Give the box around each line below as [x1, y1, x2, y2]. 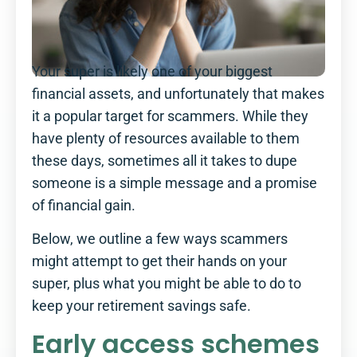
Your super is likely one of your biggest [32, 63, 273, 80]
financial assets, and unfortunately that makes [32, 85, 324, 102]
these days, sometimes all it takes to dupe [32, 152, 297, 169]
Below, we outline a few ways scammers [32, 231, 288, 248]
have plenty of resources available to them [32, 130, 300, 147]
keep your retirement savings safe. [32, 298, 251, 315]
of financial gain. [32, 197, 135, 214]
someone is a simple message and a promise [32, 175, 317, 191]
